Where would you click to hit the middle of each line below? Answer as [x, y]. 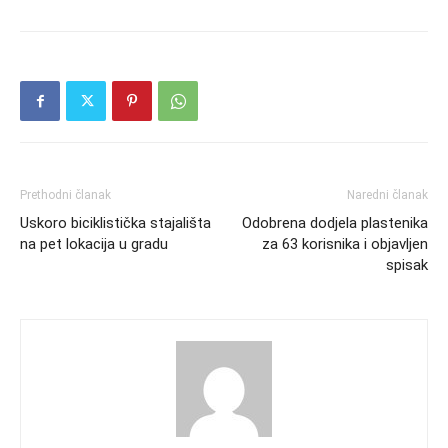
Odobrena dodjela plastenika [335, 222]
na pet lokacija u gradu [94, 243]
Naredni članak [387, 194]
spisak [407, 264]
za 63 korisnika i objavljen [345, 243]
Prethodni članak [65, 194]
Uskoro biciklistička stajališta [115, 222]
